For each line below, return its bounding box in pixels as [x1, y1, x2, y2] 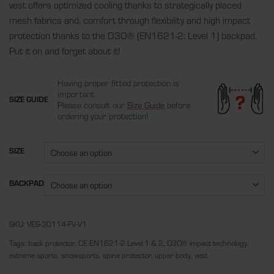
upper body [155, 250, 191, 261]
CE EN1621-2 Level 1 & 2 [78, 237, 163, 248]
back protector [28, 237, 75, 248]
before [165, 98, 190, 111]
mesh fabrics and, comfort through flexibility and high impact [9, 13, 250, 27]
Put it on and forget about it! [9, 44, 120, 57]
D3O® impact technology [167, 237, 247, 248]
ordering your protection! [57, 109, 148, 122]
